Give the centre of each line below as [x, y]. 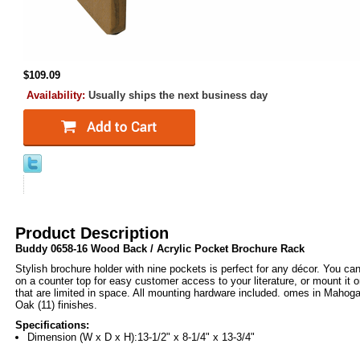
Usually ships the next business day [178, 95]
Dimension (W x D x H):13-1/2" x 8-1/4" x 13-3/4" [141, 337]
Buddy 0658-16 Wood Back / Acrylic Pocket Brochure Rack [160, 249]
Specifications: [52, 325]
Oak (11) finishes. [56, 305]
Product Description [92, 233]
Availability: [57, 95]
